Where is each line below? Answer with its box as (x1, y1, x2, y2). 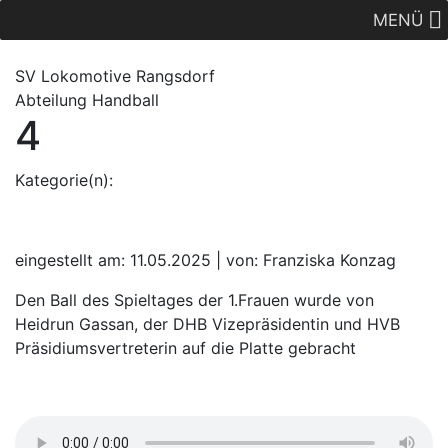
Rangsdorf (131, 66, 215, 86)
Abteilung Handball (15, 90, 159, 110)
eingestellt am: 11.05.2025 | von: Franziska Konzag (15, 250, 396, 270)
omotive (69, 66, 131, 86)
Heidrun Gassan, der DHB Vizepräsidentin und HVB (15, 314, 400, 334)
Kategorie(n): (15, 170, 113, 190)
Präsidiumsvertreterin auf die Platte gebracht (15, 338, 356, 358)
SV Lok (15, 66, 69, 86)
